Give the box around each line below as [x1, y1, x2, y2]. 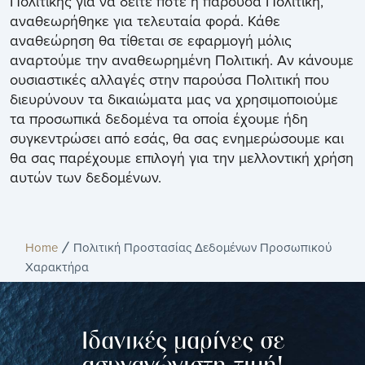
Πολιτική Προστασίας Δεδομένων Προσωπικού [73, 239, 332, 257]
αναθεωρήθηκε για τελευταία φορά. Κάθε [10, 11, 280, 32]
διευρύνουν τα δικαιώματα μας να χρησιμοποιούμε [10, 89, 338, 110]
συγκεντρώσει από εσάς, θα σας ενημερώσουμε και [10, 128, 344, 149]
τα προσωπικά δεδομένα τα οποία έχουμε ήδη [10, 108, 308, 130]
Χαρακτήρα [24, 258, 89, 276]
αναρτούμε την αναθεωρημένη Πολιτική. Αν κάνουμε [10, 50, 354, 71]
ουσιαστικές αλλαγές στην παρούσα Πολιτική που [10, 69, 329, 90]
